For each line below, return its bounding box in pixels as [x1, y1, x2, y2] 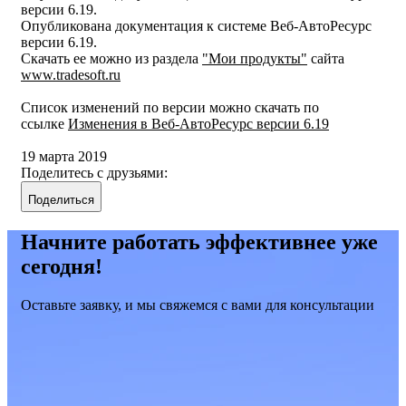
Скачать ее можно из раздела [21, 51, 202, 67]
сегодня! [21, 255, 102, 279]
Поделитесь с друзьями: [21, 165, 168, 181]
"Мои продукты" [202, 51, 307, 67]
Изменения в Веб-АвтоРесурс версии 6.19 [68, 116, 329, 132]
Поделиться [28, 193, 94, 208]
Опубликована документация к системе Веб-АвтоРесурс [21, 18, 372, 34]
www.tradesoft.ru [21, 67, 121, 83]
